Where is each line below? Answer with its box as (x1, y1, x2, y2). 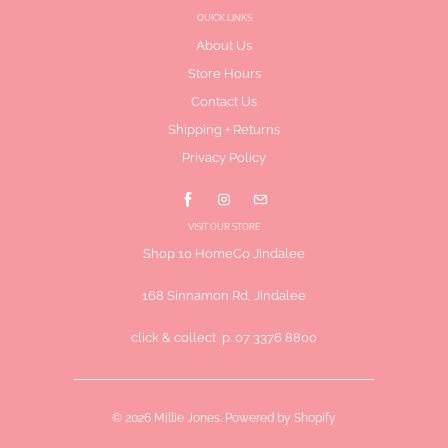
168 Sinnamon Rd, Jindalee (142, 288, 306, 304)
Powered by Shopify (225, 411, 336, 426)
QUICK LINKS (196, 13, 252, 24)
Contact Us (191, 94, 257, 110)
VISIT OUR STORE (188, 222, 260, 233)
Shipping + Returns (168, 122, 280, 138)
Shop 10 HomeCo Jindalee (143, 246, 305, 262)
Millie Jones (154, 411, 220, 426)
